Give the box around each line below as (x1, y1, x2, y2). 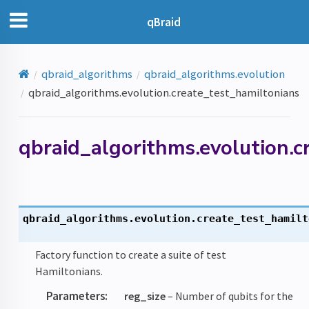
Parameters (46, 288, 106, 303)
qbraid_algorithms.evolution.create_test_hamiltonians (28, 84, 300, 100)
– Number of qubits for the (166, 288, 294, 303)
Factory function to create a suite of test (35, 247, 227, 261)
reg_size (124, 288, 166, 303)
